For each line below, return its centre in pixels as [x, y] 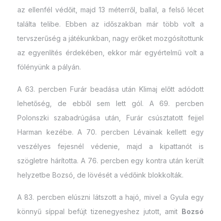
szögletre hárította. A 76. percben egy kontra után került [110, 160]
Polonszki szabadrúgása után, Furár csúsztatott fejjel [110, 117]
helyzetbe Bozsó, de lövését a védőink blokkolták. [100, 175]
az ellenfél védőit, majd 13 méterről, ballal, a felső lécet [110, 9]
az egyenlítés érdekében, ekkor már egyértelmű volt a [110, 52]
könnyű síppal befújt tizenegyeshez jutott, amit [99, 211]
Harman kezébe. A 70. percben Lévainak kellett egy [110, 132]
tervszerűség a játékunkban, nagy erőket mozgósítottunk [110, 38]
